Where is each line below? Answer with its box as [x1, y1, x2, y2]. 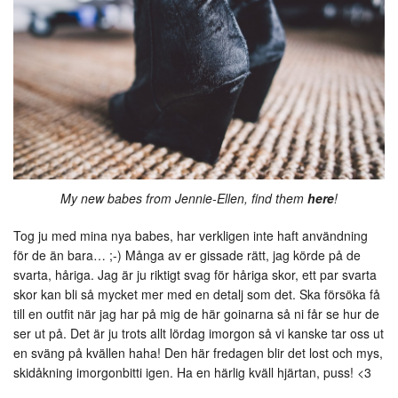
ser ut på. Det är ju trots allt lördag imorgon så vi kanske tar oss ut [13, 324, 384, 343]
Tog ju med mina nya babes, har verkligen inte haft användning [13, 227, 368, 245]
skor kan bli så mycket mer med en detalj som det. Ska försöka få [13, 285, 380, 304]
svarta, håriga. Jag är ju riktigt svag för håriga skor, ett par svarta [13, 266, 377, 284]
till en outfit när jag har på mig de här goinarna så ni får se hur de [13, 305, 379, 323]
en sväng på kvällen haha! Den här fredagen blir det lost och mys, [13, 344, 383, 362]
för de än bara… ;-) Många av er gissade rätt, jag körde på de [13, 246, 361, 265]
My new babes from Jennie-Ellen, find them [60, 189, 307, 208]
